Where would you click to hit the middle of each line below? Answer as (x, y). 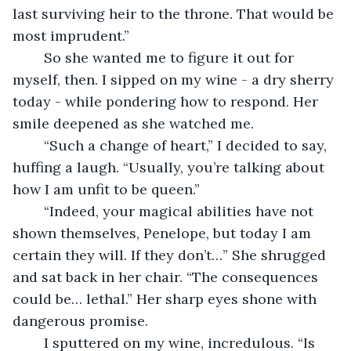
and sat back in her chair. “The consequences (167, 277)
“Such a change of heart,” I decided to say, (36, 145)
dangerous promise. (80, 320)
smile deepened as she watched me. (133, 123)
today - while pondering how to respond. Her (167, 101)
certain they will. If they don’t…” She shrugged (171, 255)
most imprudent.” (71, 35)
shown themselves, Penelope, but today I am (164, 233)
